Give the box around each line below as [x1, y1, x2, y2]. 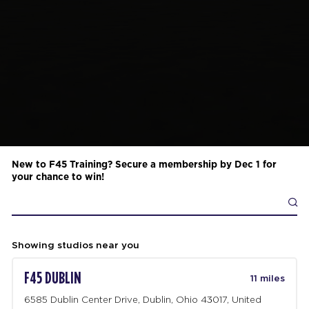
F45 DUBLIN [24, 270, 82, 287]
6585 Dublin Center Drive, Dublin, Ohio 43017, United [24, 295, 262, 305]
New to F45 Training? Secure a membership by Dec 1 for [11, 157, 277, 170]
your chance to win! [11, 170, 104, 183]
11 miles [250, 274, 285, 284]
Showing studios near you [11, 240, 139, 250]
